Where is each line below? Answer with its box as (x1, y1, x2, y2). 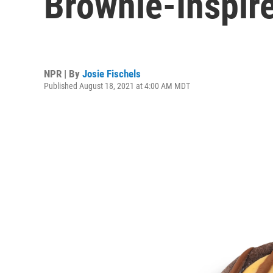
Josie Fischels (82, 67, 141, 80)
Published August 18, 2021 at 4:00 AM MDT (44, 80, 190, 91)
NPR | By (44, 67, 82, 80)
